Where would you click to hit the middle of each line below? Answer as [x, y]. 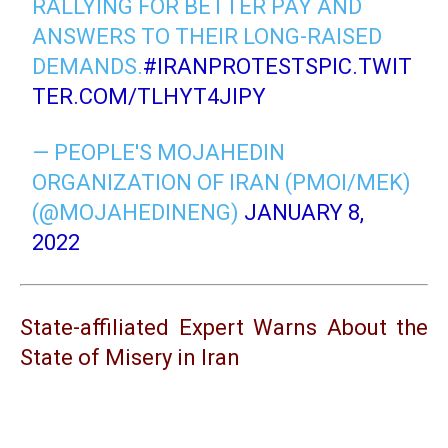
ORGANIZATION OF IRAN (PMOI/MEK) [222, 183]
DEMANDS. [88, 67]
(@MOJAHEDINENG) [138, 213]
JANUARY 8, [304, 213]
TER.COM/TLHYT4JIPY [149, 97]
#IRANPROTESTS [231, 67]
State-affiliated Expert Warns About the [224, 328]
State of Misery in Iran [130, 358]
